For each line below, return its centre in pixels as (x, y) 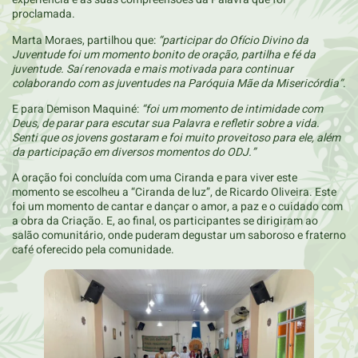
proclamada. (44, 14)
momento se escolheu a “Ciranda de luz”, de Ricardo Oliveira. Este (174, 193)
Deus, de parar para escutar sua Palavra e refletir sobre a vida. (166, 123)
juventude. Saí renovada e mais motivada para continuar (153, 69)
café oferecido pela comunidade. (93, 250)
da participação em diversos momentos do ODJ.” (134, 152)
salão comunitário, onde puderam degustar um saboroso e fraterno (179, 236)
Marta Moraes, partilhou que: (85, 40)
